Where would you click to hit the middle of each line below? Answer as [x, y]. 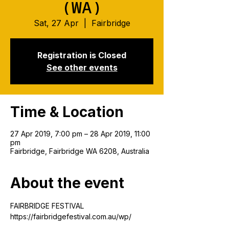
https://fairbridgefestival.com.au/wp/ [71, 216]
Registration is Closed [82, 55]
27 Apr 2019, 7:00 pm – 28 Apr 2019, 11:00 [80, 134]
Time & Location [67, 112]
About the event [67, 183]
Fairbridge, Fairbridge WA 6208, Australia [80, 151]
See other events [82, 67]
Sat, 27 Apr [56, 23]
